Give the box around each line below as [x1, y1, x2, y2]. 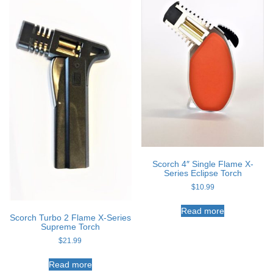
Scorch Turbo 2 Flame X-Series [9, 213, 131, 222]
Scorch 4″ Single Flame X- [152, 158, 253, 169]
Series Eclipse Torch [163, 168, 242, 178]
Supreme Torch [40, 222, 100, 232]
